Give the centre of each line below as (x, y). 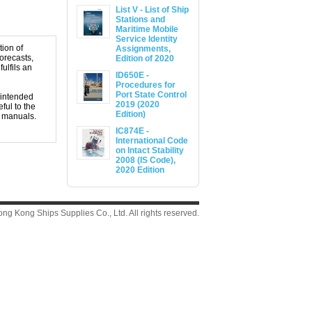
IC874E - (132, 131)
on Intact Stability (150, 150)
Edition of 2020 (145, 58)
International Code (152, 141)
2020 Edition (140, 170)
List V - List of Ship (152, 10)
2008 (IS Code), (146, 160)
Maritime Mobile (147, 29)
